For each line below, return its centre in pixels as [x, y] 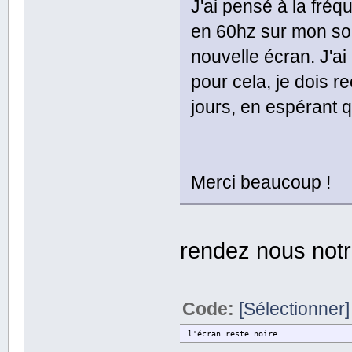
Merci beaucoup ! [261, 183]
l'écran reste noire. [235, 334]
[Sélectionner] [295, 309]
